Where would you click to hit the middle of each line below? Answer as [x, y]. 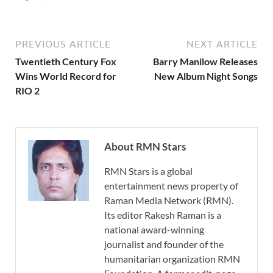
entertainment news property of [171, 186]
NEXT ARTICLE [222, 44]
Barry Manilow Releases [205, 62]
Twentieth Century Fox [66, 62]
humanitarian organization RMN [172, 259]
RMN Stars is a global [148, 171]
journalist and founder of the [164, 244]
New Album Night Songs [206, 76]
